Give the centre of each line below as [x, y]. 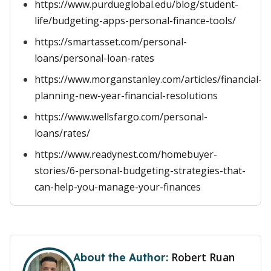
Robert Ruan [203, 257]
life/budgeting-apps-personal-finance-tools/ [135, 21]
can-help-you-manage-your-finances [118, 187]
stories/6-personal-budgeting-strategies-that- [140, 171]
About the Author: [122, 257]
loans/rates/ [62, 133]
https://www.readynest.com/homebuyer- [126, 154]
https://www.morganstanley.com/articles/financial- [148, 79]
